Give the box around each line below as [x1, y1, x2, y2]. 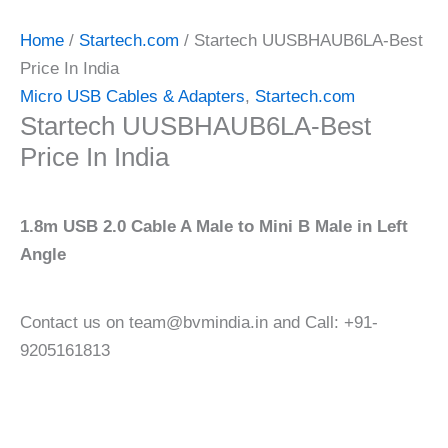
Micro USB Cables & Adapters [20, 87, 245, 107]
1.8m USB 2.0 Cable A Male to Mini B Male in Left [20, 217, 408, 237]
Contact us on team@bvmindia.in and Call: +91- [20, 313, 378, 333]
